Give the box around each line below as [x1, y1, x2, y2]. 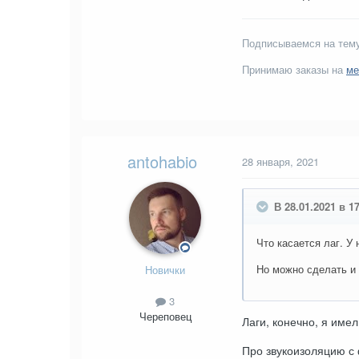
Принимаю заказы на [242, 61, 346, 77]
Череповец [139, 308, 192, 324]
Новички [145, 261, 185, 277]
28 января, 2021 [242, 154, 319, 170]
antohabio [127, 149, 197, 173]
